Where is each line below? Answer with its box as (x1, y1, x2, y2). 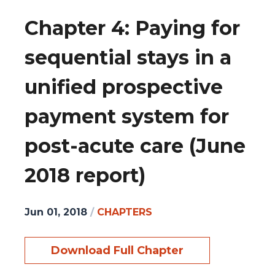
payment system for (25, 104, 229, 129)
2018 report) (25, 163, 145, 188)
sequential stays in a (25, 45, 231, 70)
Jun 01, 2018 (25, 206, 87, 218)
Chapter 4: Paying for (25, 16, 240, 41)
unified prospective (25, 75, 223, 99)
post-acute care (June (25, 134, 246, 158)
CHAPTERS (97, 206, 152, 218)
